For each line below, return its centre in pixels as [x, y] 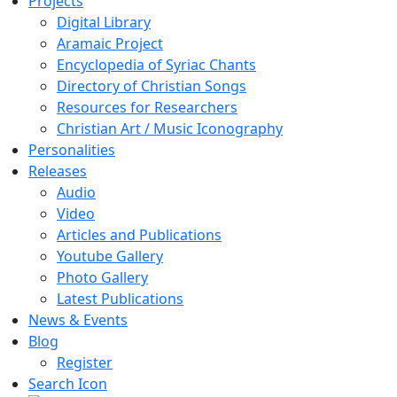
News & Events [78, 319]
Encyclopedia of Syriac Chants [156, 64]
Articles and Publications [139, 234]
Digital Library [104, 22]
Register [85, 362]
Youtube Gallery [110, 256]
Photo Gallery [102, 277]
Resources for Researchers [147, 107]
